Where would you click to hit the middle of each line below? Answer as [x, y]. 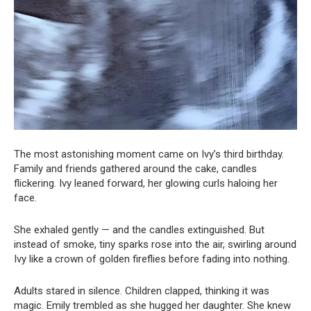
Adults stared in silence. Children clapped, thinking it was [142, 291]
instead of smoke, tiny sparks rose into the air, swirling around [155, 244]
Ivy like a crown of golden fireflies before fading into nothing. [152, 259]
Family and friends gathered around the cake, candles [135, 168]
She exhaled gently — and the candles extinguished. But [139, 229]
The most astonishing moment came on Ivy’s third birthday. [149, 154]
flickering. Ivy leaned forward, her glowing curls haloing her [146, 183]
